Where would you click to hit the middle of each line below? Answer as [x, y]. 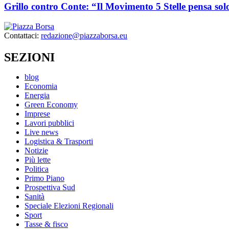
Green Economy [51, 104]
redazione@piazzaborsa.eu [84, 35]
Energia [37, 95]
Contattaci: [22, 35]
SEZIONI [29, 57]
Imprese [37, 113]
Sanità [35, 196]
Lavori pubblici [49, 123]
